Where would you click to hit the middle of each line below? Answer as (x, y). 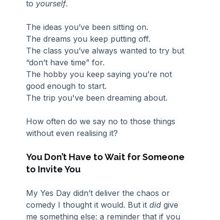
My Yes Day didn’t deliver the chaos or (99, 193)
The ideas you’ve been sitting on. (87, 27)
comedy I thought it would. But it (88, 205)
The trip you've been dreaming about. (97, 97)
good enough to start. (67, 86)
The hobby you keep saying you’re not (100, 74)
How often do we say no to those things (102, 121)
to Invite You (54, 169)
